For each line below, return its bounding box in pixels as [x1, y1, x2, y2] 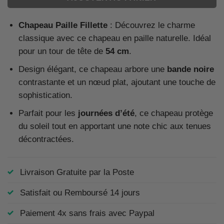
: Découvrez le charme [107, 20, 195, 30]
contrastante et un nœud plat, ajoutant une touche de [18, 77, 215, 87]
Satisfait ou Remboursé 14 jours [20, 187, 140, 197]
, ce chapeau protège [134, 108, 213, 118]
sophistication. [18, 90, 72, 100]
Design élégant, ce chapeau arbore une [18, 64, 167, 74]
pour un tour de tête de [18, 46, 105, 56]
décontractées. [18, 134, 74, 144]
